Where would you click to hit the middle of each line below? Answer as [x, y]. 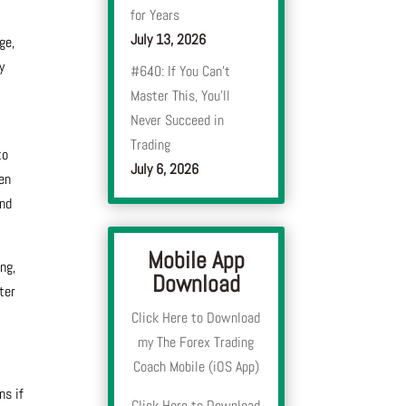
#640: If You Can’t [181, 72]
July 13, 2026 [169, 40]
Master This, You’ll [181, 96]
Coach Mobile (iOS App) [196, 367]
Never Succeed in [178, 121]
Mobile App [196, 261]
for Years [155, 15]
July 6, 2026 [165, 169]
